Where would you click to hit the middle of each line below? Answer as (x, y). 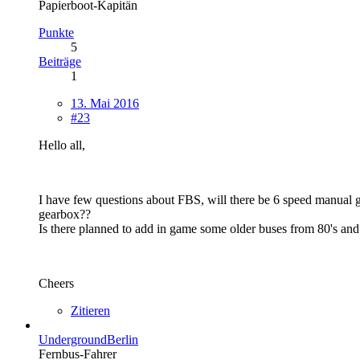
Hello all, (62, 145)
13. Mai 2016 (105, 103)
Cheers (56, 283)
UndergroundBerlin (88, 339)
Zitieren (90, 310)
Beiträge (60, 61)
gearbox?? (65, 214)
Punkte (56, 32)
